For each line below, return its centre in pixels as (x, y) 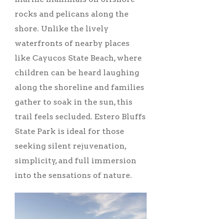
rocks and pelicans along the (72, 14)
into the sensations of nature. (74, 175)
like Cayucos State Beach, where (78, 58)
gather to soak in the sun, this (74, 102)
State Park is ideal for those (69, 131)
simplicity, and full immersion (76, 161)
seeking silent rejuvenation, (70, 146)
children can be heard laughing (77, 73)
